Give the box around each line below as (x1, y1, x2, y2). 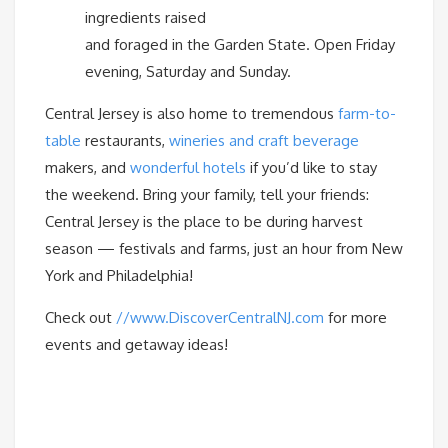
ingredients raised (85, 8, 206, 27)
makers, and (45, 158, 130, 177)
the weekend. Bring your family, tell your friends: (45, 185, 369, 204)
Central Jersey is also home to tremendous (45, 104, 338, 123)
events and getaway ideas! (45, 335, 228, 354)
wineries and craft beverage (169, 131, 359, 150)
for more (324, 308, 387, 327)
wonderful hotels (130, 158, 246, 177)
